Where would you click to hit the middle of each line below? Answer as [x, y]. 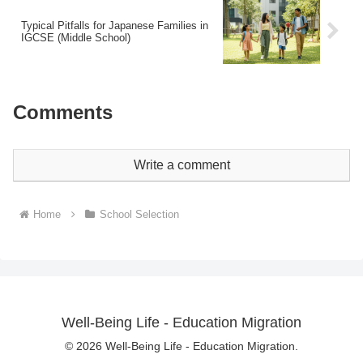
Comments [63, 113]
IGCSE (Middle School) [76, 37]
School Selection [139, 215]
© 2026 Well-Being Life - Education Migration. [181, 346]
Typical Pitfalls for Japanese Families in [115, 25]
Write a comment [181, 165]
